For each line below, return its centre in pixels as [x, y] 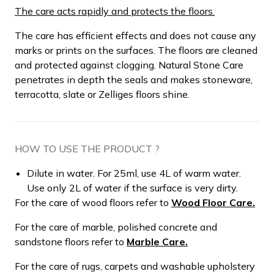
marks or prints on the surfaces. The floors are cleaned [136, 50]
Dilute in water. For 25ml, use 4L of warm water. [134, 173]
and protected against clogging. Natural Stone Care [129, 65]
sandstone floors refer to [71, 241]
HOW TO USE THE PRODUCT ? [87, 148]
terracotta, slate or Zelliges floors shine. [102, 94]
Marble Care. [157, 241]
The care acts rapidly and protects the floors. [115, 11]
